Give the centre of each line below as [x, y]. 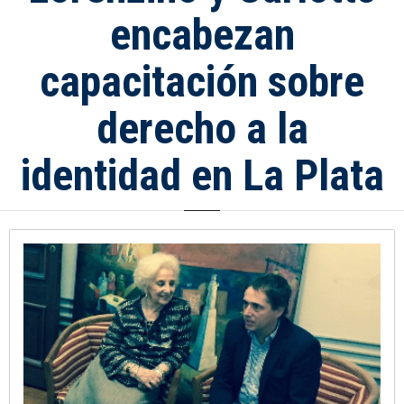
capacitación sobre [202, 82]
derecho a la [202, 129]
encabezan [202, 35]
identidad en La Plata [202, 176]
